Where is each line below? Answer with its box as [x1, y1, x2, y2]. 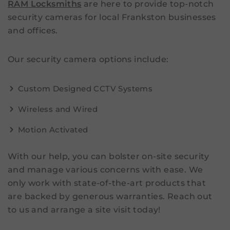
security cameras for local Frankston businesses [8, 12, 216, 23]
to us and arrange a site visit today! [8, 205, 161, 215]
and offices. [8, 26, 58, 36]
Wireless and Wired [18, 104, 98, 114]
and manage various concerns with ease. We [8, 165, 203, 175]
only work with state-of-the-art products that [8, 178, 206, 188]
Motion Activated [18, 125, 88, 135]
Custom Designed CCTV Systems [18, 84, 153, 94]
